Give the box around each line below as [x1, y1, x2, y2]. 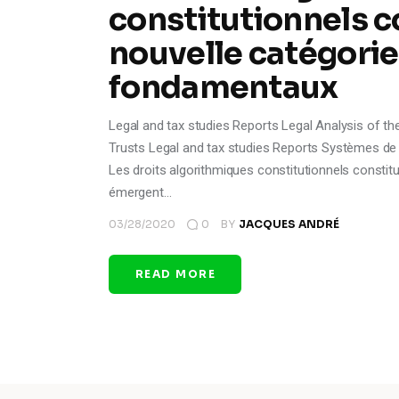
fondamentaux [109, 67, 338, 107]
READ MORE [135, 266, 216, 281]
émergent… [109, 183, 172, 200]
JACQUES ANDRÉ [238, 216, 339, 231]
